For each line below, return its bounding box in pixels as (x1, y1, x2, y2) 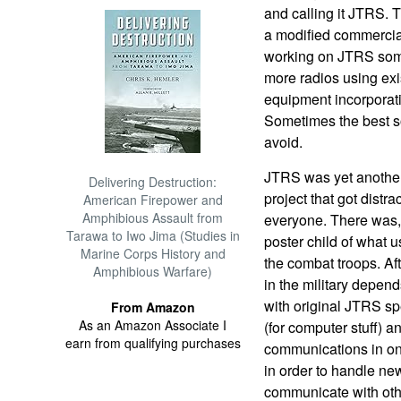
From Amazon (110, 298, 195, 316)
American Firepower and (82, 191, 223, 209)
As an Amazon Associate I (79, 316, 227, 334)
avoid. (263, 132, 303, 152)
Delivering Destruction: (89, 173, 218, 191)
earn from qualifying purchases (64, 334, 241, 352)
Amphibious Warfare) (93, 262, 213, 280)
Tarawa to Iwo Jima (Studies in (65, 226, 240, 244)
